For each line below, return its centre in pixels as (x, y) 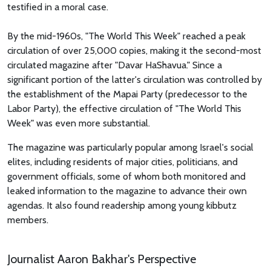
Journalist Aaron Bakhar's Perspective (102, 259)
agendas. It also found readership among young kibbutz (122, 206)
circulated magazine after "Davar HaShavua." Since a (115, 65)
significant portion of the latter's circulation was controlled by (135, 80)
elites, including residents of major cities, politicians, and (122, 162)
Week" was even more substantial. (79, 123)
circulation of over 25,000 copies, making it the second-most (134, 51)
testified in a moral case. (58, 7)
